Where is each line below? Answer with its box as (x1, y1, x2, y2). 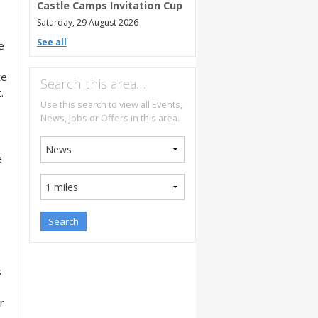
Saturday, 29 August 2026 (37, 16, 138, 28)
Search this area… (40, 75, 146, 93)
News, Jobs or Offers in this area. (40, 111, 180, 125)
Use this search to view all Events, (40, 98, 182, 111)
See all (37, 35, 67, 48)
